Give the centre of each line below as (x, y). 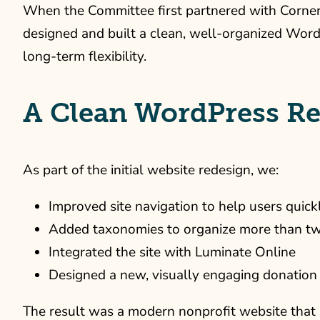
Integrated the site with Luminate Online (172, 252)
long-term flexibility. (85, 56)
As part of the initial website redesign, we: (151, 170)
